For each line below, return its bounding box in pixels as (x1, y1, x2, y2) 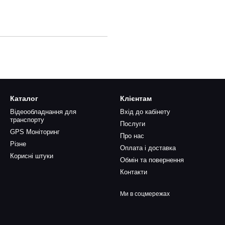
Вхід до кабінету (120, 108, 170, 116)
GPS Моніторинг (10, 128, 60, 136)
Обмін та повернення (120, 156, 184, 164)
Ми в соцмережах (120, 190, 170, 197)
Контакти (120, 168, 147, 176)
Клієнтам (120, 94, 152, 102)
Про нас (120, 132, 144, 140)
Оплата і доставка (120, 144, 176, 152)
